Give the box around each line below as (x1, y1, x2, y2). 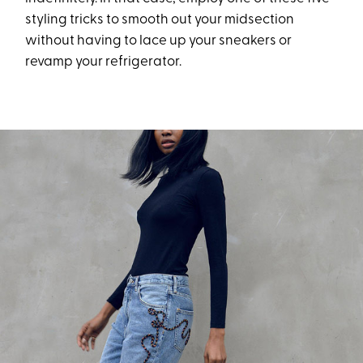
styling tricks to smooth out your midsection (25, 13, 295, 27)
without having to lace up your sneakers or (25, 34, 293, 48)
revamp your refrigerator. (25, 55, 182, 69)
